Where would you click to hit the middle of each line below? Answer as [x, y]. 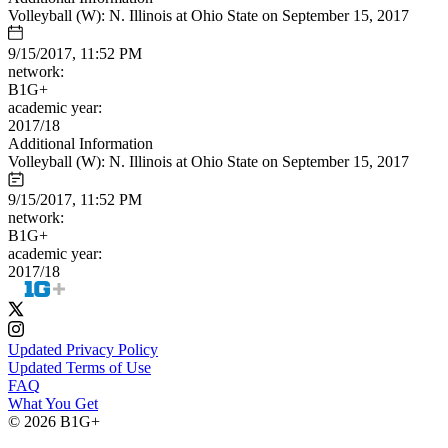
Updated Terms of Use [79, 367]
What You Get [53, 403]
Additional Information [80, 143]
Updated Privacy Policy [83, 349]
